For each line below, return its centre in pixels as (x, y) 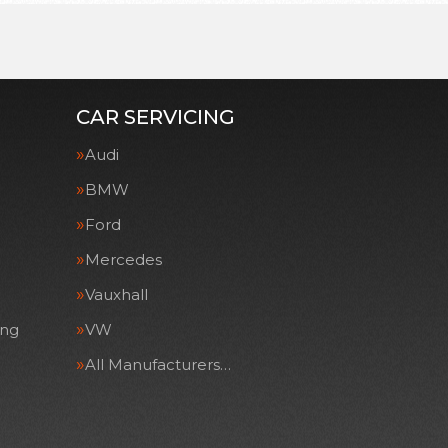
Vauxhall (116, 294)
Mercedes (123, 259)
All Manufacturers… (158, 364)
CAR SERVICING (155, 117)
